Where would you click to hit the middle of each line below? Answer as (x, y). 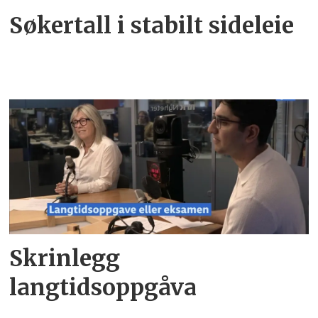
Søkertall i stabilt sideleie (152, 26)
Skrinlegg (65, 258)
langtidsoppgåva (103, 287)
